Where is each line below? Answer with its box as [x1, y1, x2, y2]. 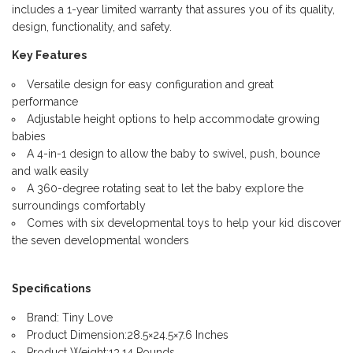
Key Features [12, 49, 87, 62]
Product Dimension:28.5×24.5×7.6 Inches [27, 329, 229, 342]
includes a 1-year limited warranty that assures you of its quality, [12, 3, 335, 17]
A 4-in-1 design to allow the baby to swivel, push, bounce [27, 147, 320, 161]
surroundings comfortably [12, 199, 146, 213]
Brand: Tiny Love [27, 311, 113, 325]
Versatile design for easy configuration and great [27, 78, 273, 91]
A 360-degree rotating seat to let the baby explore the [27, 182, 303, 195]
